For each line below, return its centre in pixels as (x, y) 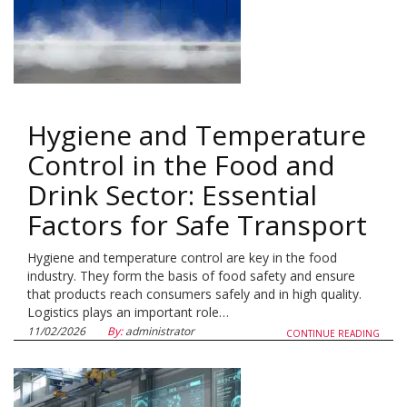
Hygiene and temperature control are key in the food (182, 258)
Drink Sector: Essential (172, 195)
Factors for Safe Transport (197, 225)
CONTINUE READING (333, 333)
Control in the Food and (181, 165)
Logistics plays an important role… (128, 312)
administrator (159, 331)
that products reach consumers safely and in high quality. (194, 294)
